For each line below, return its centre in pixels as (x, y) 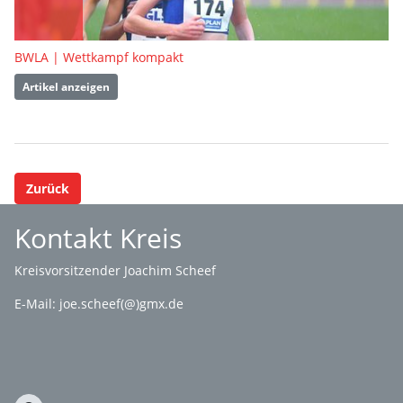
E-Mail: (37, 304)
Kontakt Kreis (98, 238)
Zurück (48, 189)
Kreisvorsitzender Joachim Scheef (115, 271)
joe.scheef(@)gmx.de (121, 304)
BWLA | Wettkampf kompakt (99, 58)
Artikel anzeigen (66, 86)
